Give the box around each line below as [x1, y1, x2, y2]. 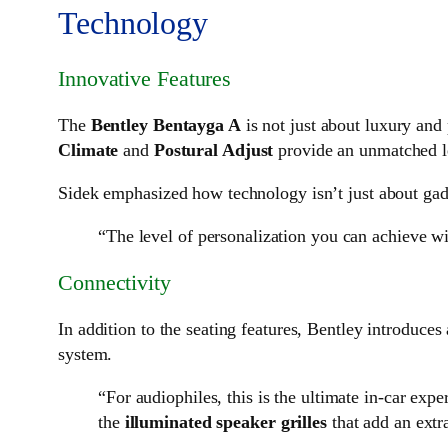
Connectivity [58, 270, 171, 296]
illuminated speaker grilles [124, 412, 327, 433]
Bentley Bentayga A [90, 115, 241, 136]
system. [58, 344, 113, 365]
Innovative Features [58, 66, 232, 92]
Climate [58, 140, 119, 161]
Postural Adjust [153, 140, 274, 161]
